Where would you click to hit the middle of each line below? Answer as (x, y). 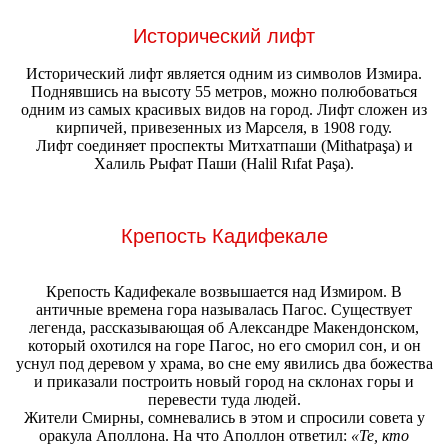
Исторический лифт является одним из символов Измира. (224, 73)
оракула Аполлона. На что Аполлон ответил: (195, 436)
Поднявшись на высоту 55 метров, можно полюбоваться (224, 91)
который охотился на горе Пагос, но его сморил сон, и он (224, 346)
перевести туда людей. (224, 400)
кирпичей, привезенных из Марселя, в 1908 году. (224, 127)
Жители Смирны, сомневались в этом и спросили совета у (224, 418)
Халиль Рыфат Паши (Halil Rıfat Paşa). (224, 163)
